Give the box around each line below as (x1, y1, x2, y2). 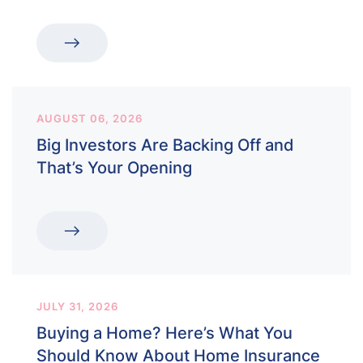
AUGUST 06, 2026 (36, 111, 143, 125)
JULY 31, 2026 (36, 299, 118, 313)
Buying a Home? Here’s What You (36, 322, 293, 343)
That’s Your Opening (36, 157, 192, 177)
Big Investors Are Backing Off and (36, 135, 294, 155)
